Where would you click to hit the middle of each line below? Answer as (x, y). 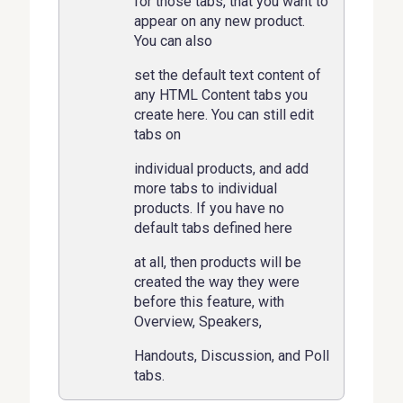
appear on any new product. (220, 21)
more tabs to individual (206, 188)
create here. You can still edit (224, 114)
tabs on (158, 134)
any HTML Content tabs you (221, 94)
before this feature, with (210, 301)
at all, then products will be (218, 262)
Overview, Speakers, (198, 321)
